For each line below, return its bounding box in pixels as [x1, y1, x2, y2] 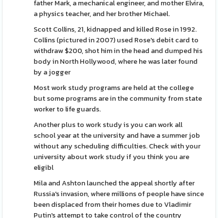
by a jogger [34, 67, 71, 77]
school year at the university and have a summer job [34, 130, 200, 141]
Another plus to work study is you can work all [34, 119, 183, 130]
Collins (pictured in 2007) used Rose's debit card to [34, 35, 199, 45]
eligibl [34, 162, 54, 173]
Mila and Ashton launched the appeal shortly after [34, 178, 195, 188]
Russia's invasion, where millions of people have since [34, 188, 204, 199]
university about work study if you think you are [34, 151, 190, 162]
